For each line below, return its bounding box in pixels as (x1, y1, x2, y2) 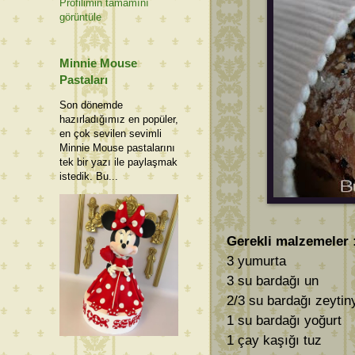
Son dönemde (59, 99, 123, 112)
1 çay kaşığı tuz (227, 332, 322, 348)
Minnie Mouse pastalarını (59, 142, 175, 155)
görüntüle (59, 11, 101, 24)
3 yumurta (227, 253, 286, 269)
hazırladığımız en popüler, (59, 113, 178, 126)
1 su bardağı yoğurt (227, 312, 342, 328)
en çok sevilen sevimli (59, 128, 162, 140)
